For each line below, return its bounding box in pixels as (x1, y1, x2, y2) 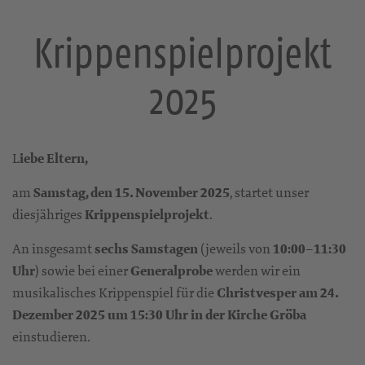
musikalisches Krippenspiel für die (12, 283, 217, 301)
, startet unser (230, 182, 309, 201)
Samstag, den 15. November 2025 (33, 182, 230, 202)
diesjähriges (12, 204, 85, 223)
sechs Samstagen (95, 239, 198, 258)
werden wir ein (213, 261, 301, 279)
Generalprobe (130, 261, 213, 280)
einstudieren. (12, 327, 90, 345)
